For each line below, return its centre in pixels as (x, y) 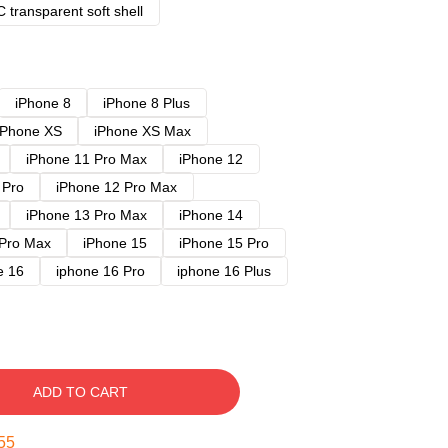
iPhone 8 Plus (146, 103)
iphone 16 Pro (100, 271)
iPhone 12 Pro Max (116, 187)
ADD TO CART (80, 392)
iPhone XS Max (142, 131)
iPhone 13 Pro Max (86, 215)
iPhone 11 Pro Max (86, 159)
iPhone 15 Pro (224, 243)
